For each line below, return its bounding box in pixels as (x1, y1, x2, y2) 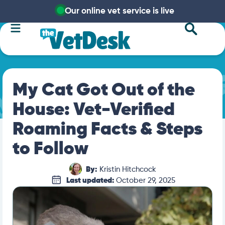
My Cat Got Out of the (13, 81, 195, 99)
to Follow (13, 140, 89, 158)
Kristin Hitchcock (97, 166, 156, 173)
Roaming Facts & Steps (13, 121, 202, 139)
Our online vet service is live (65, 7, 174, 16)
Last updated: (66, 177, 116, 184)
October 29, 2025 (116, 177, 175, 184)
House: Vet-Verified (13, 101, 175, 119)
